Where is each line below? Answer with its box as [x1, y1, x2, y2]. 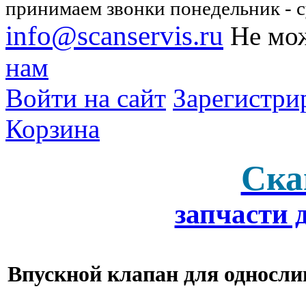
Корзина [5, 114, 100, 143]
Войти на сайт [5, 83, 166, 113]
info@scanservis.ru [5, 20, 223, 51]
